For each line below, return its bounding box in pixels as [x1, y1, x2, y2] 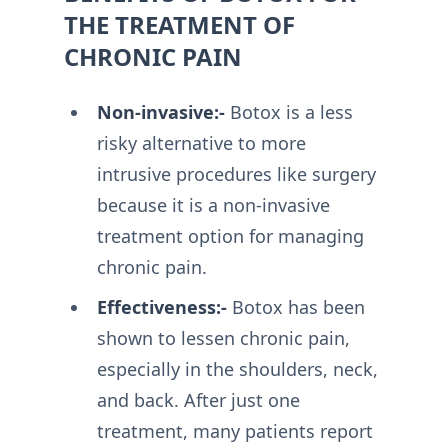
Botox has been [226, 295, 365, 320]
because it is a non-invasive [96, 193, 330, 218]
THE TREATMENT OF [64, 8, 295, 42]
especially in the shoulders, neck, [96, 357, 378, 382]
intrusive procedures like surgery [96, 162, 376, 187]
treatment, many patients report [96, 419, 373, 444]
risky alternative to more [96, 131, 306, 156]
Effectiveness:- [96, 295, 227, 320]
